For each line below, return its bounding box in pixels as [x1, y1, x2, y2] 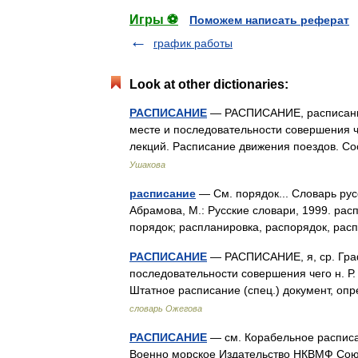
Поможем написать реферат [189, 14, 349, 26]
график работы [153, 37, 233, 50]
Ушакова [129, 160, 165, 169]
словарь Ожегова [129, 304, 202, 313]
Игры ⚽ [129, 13, 178, 26]
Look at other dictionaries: [129, 78, 288, 91]
